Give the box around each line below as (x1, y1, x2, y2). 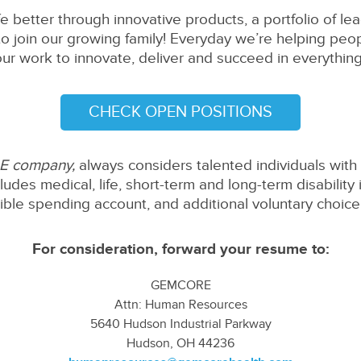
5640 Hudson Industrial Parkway (89, 316, 272, 332)
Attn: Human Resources (114, 297, 247, 313)
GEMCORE (150, 277, 211, 293)
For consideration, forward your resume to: (31, 240, 330, 259)
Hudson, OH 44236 (127, 335, 234, 351)
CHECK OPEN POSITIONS (89, 102, 272, 122)
